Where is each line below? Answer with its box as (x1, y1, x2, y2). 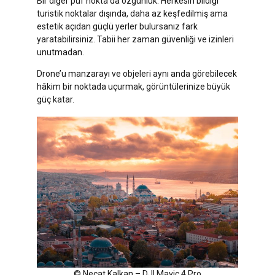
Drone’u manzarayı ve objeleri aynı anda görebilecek (37, 68, 237, 79)
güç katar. (37, 94, 74, 104)
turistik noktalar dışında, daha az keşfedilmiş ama (37, 8, 228, 18)
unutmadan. (37, 47, 84, 57)
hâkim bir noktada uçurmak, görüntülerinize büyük (37, 81, 230, 91)
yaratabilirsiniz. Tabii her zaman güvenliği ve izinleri (37, 34, 234, 44)
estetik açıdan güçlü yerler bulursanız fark (37, 21, 198, 31)
